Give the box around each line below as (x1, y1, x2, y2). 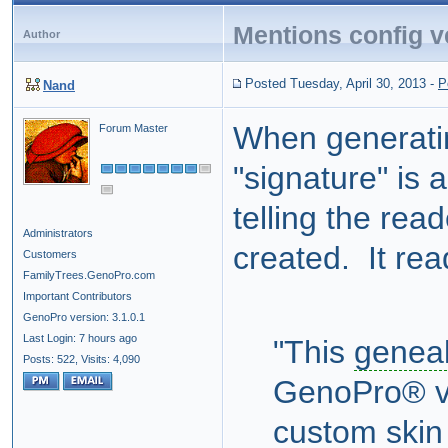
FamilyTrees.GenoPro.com (23, 269, 155, 282)
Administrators (23, 227, 93, 240)
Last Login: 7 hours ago (23, 332, 137, 345)
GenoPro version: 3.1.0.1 (23, 311, 145, 324)
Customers (23, 248, 77, 261)
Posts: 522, (23, 353, 78, 366)
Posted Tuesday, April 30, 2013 (245, 76, 426, 92)
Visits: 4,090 (81, 353, 140, 366)
